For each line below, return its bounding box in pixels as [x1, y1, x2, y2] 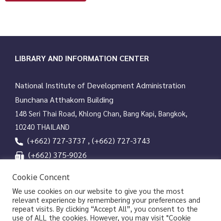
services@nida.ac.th [30, 164, 93, 175]
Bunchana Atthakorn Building [15, 94, 113, 105]
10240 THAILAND [15, 121, 70, 131]
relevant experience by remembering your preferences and [12, 195, 200, 204]
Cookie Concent [12, 172, 70, 184]
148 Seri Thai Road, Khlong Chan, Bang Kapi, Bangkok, [15, 108, 187, 118]
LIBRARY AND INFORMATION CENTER [15, 53, 149, 64]
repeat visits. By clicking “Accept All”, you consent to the [12, 204, 198, 213]
